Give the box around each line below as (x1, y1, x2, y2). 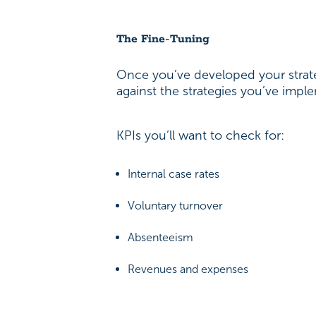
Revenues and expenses (128, 262, 252, 276)
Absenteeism (128, 230, 194, 244)
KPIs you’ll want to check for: (116, 127, 288, 143)
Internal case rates (128, 166, 220, 181)
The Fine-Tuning (116, 31, 210, 47)
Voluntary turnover (128, 198, 224, 212)
